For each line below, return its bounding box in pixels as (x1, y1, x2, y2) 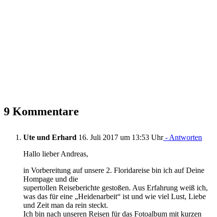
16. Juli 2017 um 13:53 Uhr (77, 133, 163, 141)
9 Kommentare (4, 105, 79, 118)
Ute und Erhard (23, 133, 77, 141)
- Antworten (163, 133, 202, 141)
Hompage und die (23, 174, 78, 183)
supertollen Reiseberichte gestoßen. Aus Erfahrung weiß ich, (23, 183, 208, 192)
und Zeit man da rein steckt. (23, 201, 108, 209)
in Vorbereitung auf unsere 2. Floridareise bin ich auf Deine (23, 166, 204, 174)
